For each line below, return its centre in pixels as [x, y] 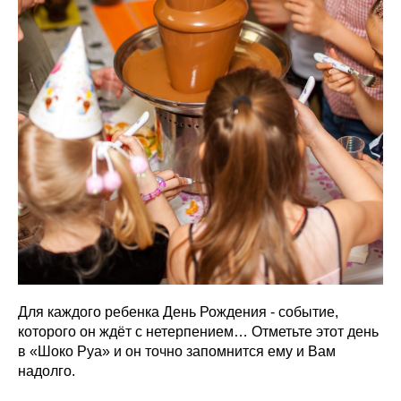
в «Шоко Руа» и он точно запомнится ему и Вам [177, 352]
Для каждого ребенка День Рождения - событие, [178, 312]
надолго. [47, 371]
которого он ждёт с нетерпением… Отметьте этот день [198, 332]
